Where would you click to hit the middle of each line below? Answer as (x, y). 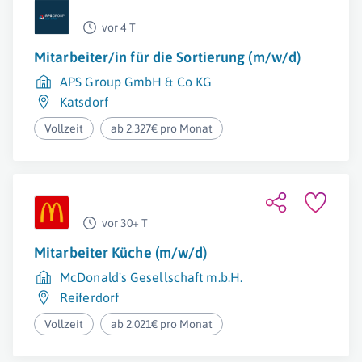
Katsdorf (84, 102)
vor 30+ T (125, 223)
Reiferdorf (89, 297)
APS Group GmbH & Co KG (136, 82)
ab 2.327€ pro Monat (162, 128)
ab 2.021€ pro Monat (162, 324)
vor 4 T (119, 27)
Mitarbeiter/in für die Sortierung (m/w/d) (168, 57)
